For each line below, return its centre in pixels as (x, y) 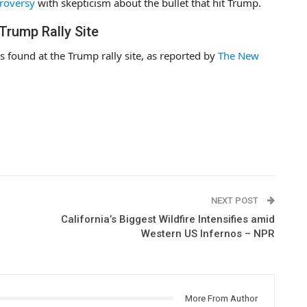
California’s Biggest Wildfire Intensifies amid (168, 219)
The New (238, 55)
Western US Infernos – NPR (208, 233)
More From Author (221, 298)
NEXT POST (235, 200)
